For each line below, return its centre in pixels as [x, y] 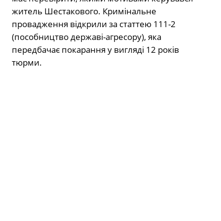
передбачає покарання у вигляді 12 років [95, 49]
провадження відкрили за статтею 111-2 [94, 24]
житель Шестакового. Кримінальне [84, 11]
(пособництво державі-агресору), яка [87, 37]
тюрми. [27, 62]
